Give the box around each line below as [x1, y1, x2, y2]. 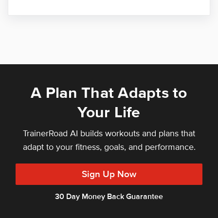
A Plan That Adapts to [31, 84, 187, 103]
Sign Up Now [82, 168, 136, 180]
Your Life [77, 103, 141, 123]
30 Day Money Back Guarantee [55, 192, 163, 202]
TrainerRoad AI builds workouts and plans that [23, 128, 195, 139]
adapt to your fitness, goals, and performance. [22, 142, 196, 153]
